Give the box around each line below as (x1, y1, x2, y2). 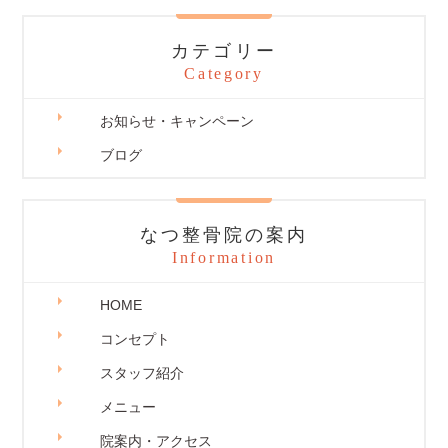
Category (184, 65, 264, 82)
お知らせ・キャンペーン (100, 113, 255, 129)
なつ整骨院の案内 (139, 225, 309, 245)
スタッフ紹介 (100, 365, 185, 381)
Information (172, 249, 276, 266)
